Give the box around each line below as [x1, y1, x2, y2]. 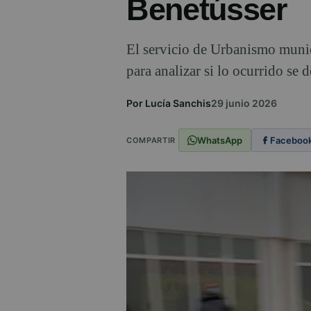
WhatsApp [196, 134, 242, 146]
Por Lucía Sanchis [126, 97, 211, 110]
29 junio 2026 [211, 97, 277, 110]
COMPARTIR [126, 135, 176, 145]
